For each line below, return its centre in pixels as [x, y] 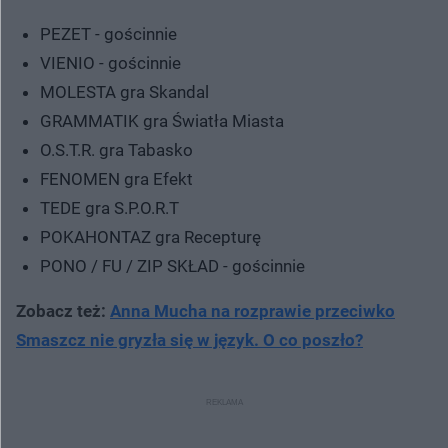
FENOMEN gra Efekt [116, 178]
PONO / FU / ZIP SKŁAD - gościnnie [172, 265]
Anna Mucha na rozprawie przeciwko [252, 310]
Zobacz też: [63, 310]
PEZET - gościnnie [108, 33]
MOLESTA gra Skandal [124, 91]
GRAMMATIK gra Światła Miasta [162, 120]
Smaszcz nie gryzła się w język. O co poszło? [189, 339]
